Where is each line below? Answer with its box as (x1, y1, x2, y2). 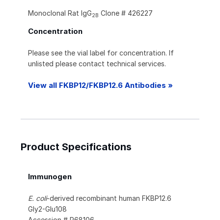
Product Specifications (21, 141, 132, 153)
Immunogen (28, 172, 72, 182)
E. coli (28, 194, 47, 203)
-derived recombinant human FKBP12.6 (47, 194, 171, 203)
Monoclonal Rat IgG (28, 9, 92, 18)
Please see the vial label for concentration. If (28, 49, 174, 57)
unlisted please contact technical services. (28, 59, 166, 68)
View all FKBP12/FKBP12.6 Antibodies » (28, 81, 173, 90)
